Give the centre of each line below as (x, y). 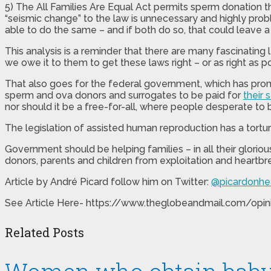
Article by (28, 181)
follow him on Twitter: (160, 181)
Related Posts (44, 233)
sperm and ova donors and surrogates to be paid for (124, 95)
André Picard (79, 181)
